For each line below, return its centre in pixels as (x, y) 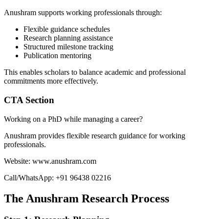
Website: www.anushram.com (50, 161)
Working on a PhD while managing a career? (73, 119)
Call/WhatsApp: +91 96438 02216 (57, 177)
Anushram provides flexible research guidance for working (95, 135)
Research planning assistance (68, 38)
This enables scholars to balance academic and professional (95, 72)
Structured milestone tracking (68, 47)
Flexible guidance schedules (67, 29)
